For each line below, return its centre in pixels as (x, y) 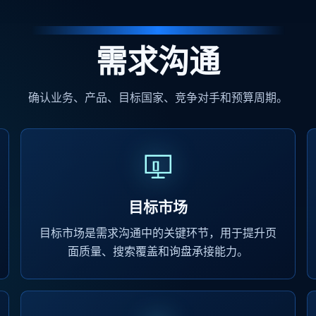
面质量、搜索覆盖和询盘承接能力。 (158, 251)
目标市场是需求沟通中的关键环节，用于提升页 (158, 233)
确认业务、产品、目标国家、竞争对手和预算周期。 (158, 97)
